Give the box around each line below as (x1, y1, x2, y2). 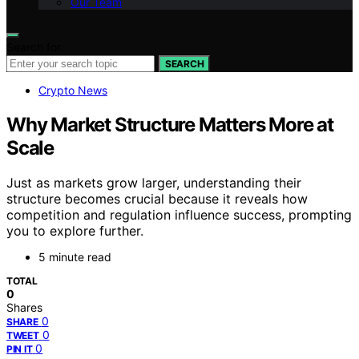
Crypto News (38, 83, 107, 97)
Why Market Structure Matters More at (6, 112, 333, 136)
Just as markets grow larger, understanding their (6, 175, 301, 192)
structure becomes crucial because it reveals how (6, 191, 308, 208)
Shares (6, 301, 42, 315)
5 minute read (38, 250, 111, 264)
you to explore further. (6, 223, 143, 240)
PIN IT (6, 343, 33, 356)
